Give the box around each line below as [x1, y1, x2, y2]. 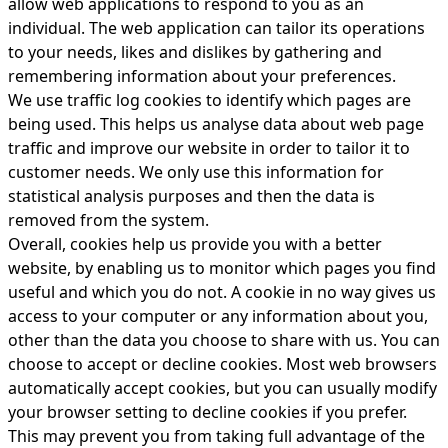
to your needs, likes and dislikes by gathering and [8, 41, 382, 63]
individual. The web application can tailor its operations [8, 17, 425, 39]
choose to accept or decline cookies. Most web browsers [8, 353, 437, 375]
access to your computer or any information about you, [8, 305, 428, 327]
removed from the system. [8, 209, 209, 231]
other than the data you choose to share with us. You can [8, 329, 440, 351]
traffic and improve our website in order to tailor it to [8, 137, 410, 159]
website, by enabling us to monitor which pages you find [8, 257, 436, 279]
